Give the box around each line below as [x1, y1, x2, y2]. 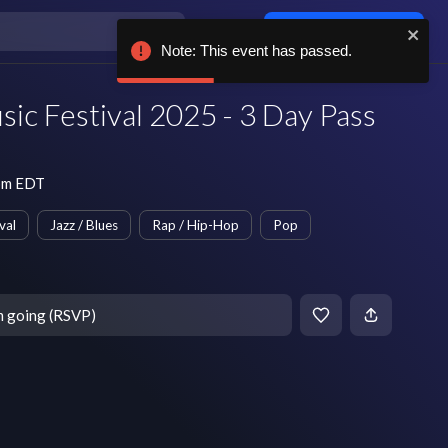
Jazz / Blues [50, 217, 118, 233]
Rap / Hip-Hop [152, 217, 239, 233]
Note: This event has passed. [161, 42, 352, 59]
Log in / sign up [303, 22, 404, 40]
